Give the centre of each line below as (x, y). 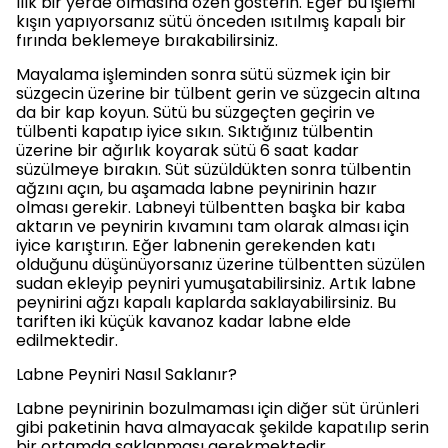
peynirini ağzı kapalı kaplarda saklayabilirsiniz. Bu (206, 302)
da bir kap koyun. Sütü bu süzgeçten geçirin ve (195, 112)
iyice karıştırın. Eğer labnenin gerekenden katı (195, 245)
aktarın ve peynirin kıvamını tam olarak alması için (212, 226)
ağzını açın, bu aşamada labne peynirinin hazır (196, 188)
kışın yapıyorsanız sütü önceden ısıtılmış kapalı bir (211, 21)
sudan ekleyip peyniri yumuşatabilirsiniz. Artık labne (216, 283)
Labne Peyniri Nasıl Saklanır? (126, 374)
